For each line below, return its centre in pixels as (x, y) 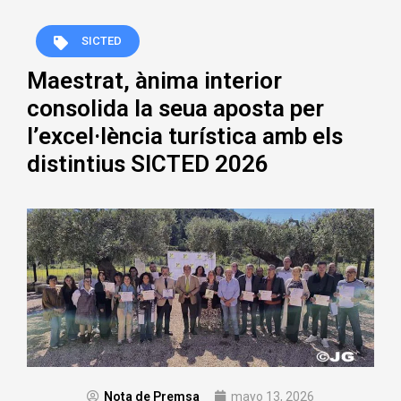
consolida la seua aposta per (175, 108)
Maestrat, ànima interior (154, 80)
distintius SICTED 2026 (148, 163)
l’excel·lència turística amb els (185, 136)
